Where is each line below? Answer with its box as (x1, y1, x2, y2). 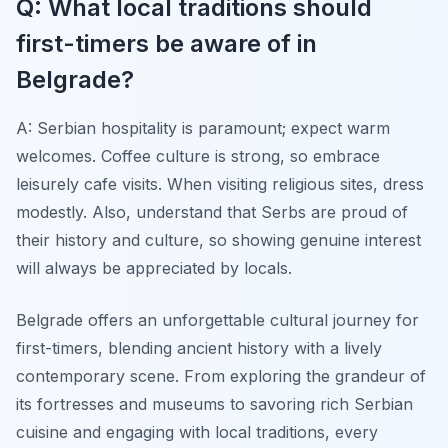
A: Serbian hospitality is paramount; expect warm (16, 117, 390, 138)
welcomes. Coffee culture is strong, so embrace (16, 145, 380, 166)
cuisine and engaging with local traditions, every (16, 421, 378, 442)
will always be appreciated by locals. (16, 257, 292, 278)
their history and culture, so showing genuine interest (16, 229, 421, 250)
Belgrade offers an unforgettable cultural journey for (16, 309, 419, 330)
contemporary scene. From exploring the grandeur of (16, 365, 426, 386)
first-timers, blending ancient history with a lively (16, 337, 382, 358)
